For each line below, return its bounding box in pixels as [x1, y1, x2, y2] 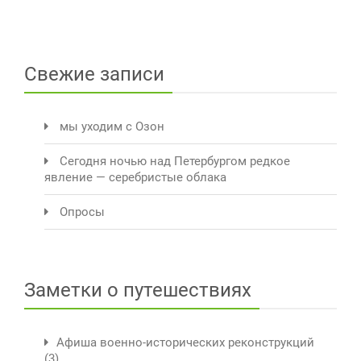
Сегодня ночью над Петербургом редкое [60, 154, 290, 169]
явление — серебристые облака [44, 170, 226, 185]
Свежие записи [24, 63, 164, 86]
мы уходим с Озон [60, 119, 164, 135]
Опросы [60, 205, 105, 220]
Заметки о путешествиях [24, 279, 251, 302]
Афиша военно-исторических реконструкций [56, 335, 314, 351]
